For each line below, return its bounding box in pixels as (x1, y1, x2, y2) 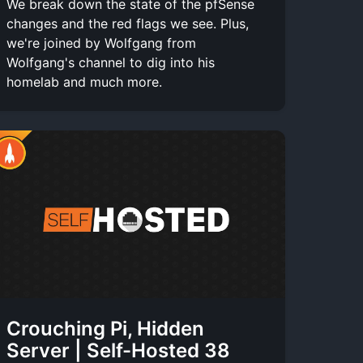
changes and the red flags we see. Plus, (6, 15, 249, 32)
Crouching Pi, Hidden (6, 316, 204, 340)
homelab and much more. (6, 73, 162, 90)
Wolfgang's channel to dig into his (6, 53, 215, 70)
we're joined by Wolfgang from (6, 34, 196, 51)
